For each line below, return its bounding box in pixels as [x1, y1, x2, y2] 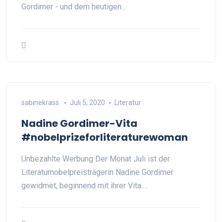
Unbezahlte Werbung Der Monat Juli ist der [21, 154, 170, 164]
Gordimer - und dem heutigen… [21, 2, 126, 11]
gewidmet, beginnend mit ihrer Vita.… [21, 181, 148, 190]
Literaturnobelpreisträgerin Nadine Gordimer [21, 167, 173, 177]
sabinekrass [21, 99, 59, 107]
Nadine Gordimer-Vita [21, 116, 137, 130]
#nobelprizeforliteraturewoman [21, 130, 188, 144]
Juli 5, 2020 [69, 99, 105, 107]
